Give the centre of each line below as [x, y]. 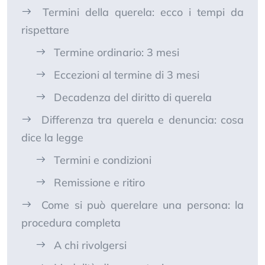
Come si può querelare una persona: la [143, 205]
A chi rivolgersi [90, 245]
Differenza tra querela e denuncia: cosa [142, 120]
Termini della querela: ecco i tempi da [143, 12]
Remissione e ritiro [99, 183]
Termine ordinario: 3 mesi [117, 53]
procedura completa [71, 223]
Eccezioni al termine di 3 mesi [127, 75]
